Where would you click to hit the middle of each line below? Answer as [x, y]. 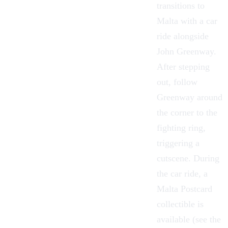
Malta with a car [187, 21]
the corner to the [187, 112]
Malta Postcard [184, 189]
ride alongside [183, 36]
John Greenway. [187, 51]
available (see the [189, 219]
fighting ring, [181, 127]
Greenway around [190, 97]
